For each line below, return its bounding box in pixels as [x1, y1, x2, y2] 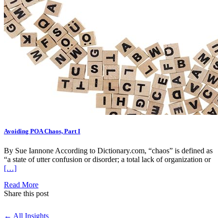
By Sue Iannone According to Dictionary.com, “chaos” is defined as [4, 146, 213, 155]
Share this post [4, 189, 49, 198]
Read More [4, 180, 38, 189]
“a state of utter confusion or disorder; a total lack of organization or [4, 155, 211, 163]
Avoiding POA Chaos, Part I [4, 127, 80, 135]
